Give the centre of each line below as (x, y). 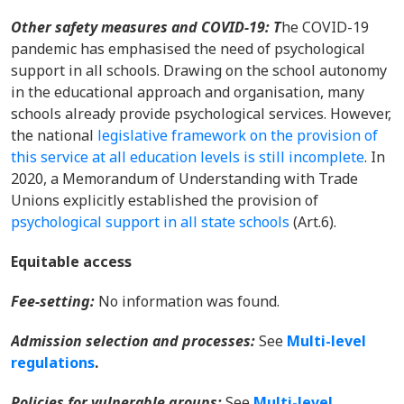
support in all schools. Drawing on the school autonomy (199, 70)
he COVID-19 (325, 27)
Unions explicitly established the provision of (165, 200)
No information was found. (189, 301)
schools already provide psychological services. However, (201, 114)
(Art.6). (313, 222)
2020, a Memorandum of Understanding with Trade (184, 179)
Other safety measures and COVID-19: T (146, 27)
